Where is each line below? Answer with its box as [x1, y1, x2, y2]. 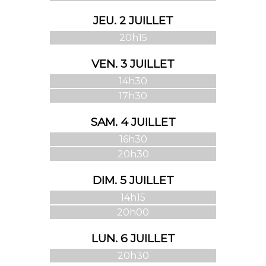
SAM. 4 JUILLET [90, 115, 176, 129]
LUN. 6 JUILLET [91, 231, 175, 245]
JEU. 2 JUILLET [93, 13, 173, 27]
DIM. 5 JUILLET [92, 173, 174, 187]
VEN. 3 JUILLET [91, 56, 175, 71]
